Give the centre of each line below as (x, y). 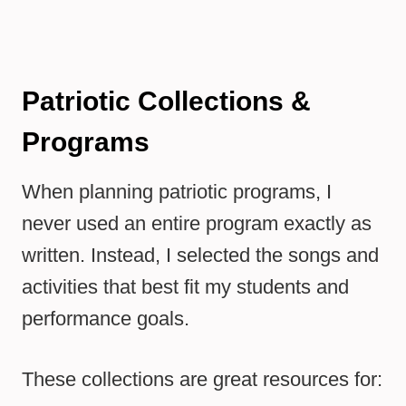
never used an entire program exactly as (197, 224)
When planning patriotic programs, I (177, 192)
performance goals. (106, 319)
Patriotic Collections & (166, 101)
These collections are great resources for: (202, 380)
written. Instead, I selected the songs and (200, 256)
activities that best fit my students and (185, 287)
